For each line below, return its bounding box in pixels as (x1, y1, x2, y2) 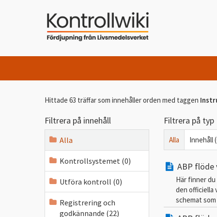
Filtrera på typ (164, 115, 214, 126)
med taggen (162, 95, 200, 105)
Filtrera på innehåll (45, 115, 111, 126)
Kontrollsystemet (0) (60, 156, 131, 166)
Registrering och (60, 198, 115, 207)
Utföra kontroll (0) (60, 177, 122, 186)
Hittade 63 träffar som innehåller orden (45, 95, 162, 105)
